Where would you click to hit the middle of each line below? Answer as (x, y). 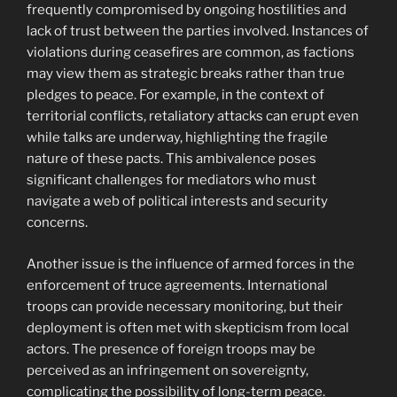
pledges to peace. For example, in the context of (175, 95)
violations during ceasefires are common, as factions (191, 53)
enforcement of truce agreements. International (177, 285)
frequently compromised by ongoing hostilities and (187, 10)
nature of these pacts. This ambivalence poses (171, 159)
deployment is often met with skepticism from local (188, 327)
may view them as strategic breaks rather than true (186, 74)
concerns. (57, 223)
